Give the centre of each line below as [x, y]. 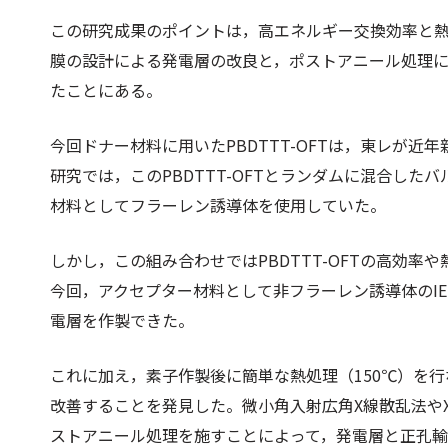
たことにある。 [106, 90]
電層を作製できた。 [122, 320]
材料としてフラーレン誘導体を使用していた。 [218, 205]
